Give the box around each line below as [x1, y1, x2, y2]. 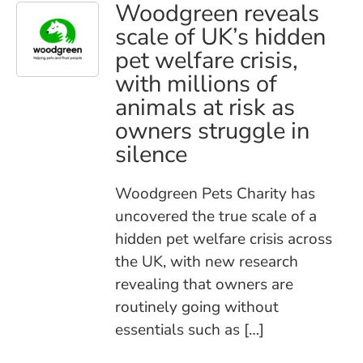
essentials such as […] [115, 319, 265, 341]
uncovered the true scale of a [115, 206, 318, 228]
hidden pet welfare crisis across [115, 228, 333, 250]
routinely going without [115, 297, 280, 318]
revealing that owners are [115, 274, 294, 296]
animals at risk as [115, 92, 296, 124]
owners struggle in [115, 115, 310, 147]
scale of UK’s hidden [115, 21, 327, 53]
